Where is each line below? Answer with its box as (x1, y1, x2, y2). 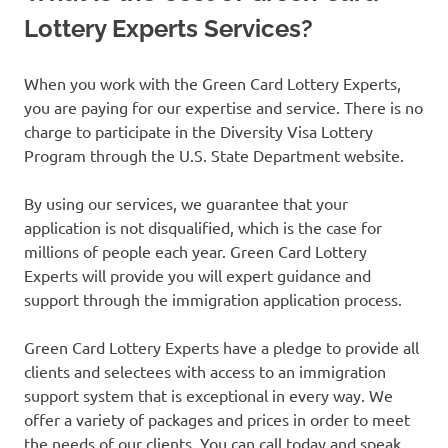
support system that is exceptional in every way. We (24, 385, 393, 406)
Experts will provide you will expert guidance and (24, 265, 371, 286)
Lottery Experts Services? (24, 14, 313, 44)
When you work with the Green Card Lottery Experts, (24, 73, 401, 94)
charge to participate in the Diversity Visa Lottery (24, 121, 373, 142)
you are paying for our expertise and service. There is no (24, 97, 423, 118)
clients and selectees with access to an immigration (24, 361, 386, 382)
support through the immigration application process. (24, 289, 402, 310)
